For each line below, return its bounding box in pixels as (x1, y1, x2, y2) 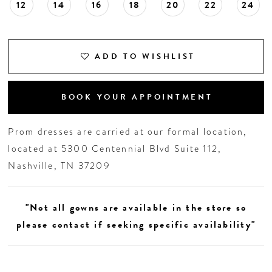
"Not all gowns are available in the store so (25, 200, 247, 215)
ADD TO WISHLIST (95, 50, 196, 63)
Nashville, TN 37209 (8, 158, 110, 172)
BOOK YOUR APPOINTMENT (61, 90, 213, 103)
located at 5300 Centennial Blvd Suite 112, (8, 141, 222, 155)
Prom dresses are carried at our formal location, (8, 124, 248, 138)
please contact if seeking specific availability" (16, 217, 256, 232)
